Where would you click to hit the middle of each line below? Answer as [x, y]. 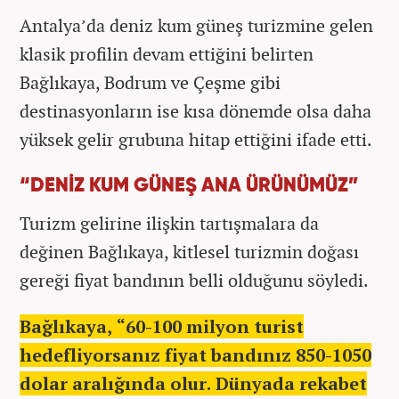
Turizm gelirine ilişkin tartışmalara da [169, 223]
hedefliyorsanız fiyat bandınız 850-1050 [195, 354]
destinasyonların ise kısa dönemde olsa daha [195, 110]
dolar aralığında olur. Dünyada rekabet [193, 383]
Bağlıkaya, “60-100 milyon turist [162, 326]
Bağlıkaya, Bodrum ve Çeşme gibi [150, 82]
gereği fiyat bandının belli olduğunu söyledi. [194, 280]
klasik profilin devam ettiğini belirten [167, 53]
